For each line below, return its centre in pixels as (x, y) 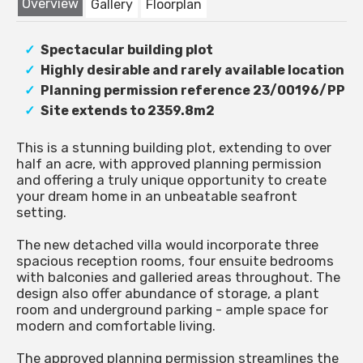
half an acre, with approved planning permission (169, 164)
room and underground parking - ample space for (172, 310)
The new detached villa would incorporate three (167, 245)
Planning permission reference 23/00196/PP (193, 91)
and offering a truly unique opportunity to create (171, 180)
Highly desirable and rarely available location (192, 70)
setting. (41, 213)
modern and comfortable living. (116, 326)
